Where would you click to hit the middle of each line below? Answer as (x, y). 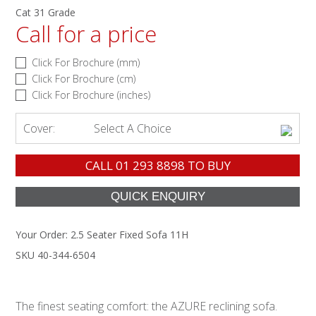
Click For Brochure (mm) (86, 62)
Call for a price (86, 34)
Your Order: (43, 234)
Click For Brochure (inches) (91, 95)
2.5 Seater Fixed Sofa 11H (130, 234)
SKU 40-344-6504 (56, 255)
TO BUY (207, 165)
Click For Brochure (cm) (84, 78)
